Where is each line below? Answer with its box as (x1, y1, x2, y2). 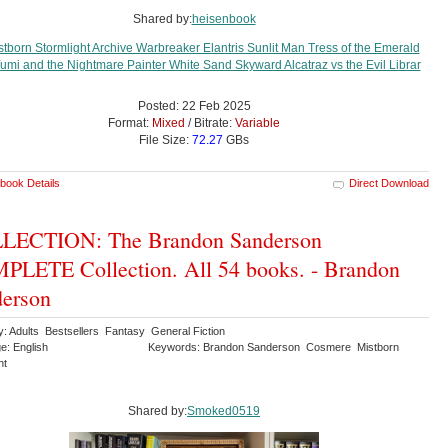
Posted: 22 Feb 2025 (137, 99, 251, 114)
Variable (235, 116, 280, 131)
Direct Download (349, 177, 429, 190)
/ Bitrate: (185, 116, 235, 131)
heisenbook (191, 12, 256, 27)
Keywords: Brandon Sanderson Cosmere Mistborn (148, 341, 402, 354)
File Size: (139, 133, 192, 148)
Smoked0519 (187, 404, 260, 419)
